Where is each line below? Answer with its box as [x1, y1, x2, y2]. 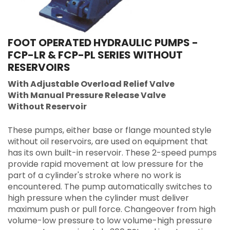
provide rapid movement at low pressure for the [8, 158, 203, 170]
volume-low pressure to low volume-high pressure [8, 215, 212, 227]
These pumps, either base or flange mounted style [8, 124, 212, 137]
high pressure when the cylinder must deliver [8, 192, 189, 204]
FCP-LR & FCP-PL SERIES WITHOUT [8, 48, 183, 63]
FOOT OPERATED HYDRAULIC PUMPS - [8, 35, 198, 50]
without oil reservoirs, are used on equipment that [8, 136, 208, 148]
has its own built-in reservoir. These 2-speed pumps [8, 147, 217, 159]
